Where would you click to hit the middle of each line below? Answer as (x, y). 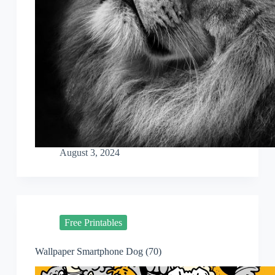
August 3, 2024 (89, 153)
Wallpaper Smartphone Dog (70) (98, 252)
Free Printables (93, 222)
